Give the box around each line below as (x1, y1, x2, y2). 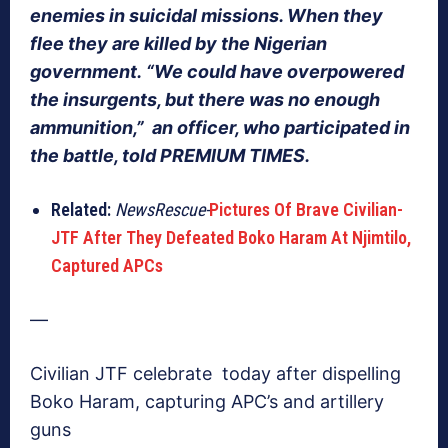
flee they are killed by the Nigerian (30, 33, 327, 55)
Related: (51, 199, 111, 221)
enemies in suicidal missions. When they (30, 5, 383, 27)
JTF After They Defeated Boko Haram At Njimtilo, (51, 227, 411, 249)
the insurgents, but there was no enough (30, 89, 380, 111)
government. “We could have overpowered (30, 61, 404, 83)
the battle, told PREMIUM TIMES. (30, 145, 310, 167)
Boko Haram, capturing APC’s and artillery (30, 391, 384, 413)
